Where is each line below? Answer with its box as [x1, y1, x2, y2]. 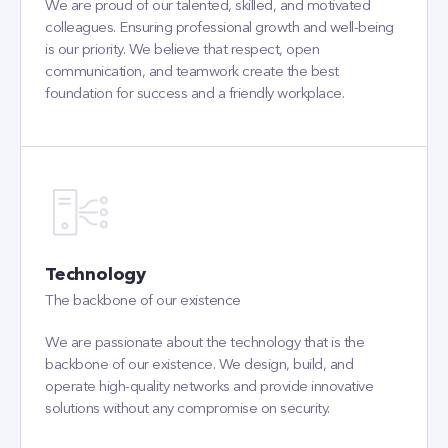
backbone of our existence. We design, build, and [45, 276, 353, 291]
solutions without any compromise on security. [45, 320, 330, 335]
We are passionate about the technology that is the [45, 254, 364, 269]
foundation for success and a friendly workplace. [45, 5, 344, 20]
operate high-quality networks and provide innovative [45, 298, 373, 313]
